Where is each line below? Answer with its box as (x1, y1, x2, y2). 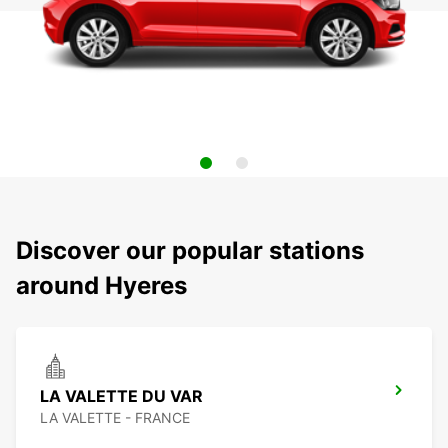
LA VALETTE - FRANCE (40, 409, 190, 427)
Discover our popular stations (16, 236, 364, 266)
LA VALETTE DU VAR (40, 386, 203, 407)
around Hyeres (16, 271, 187, 301)
